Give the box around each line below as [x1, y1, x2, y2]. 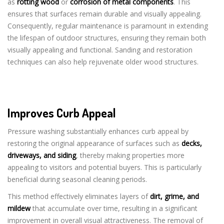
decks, [181, 138, 202, 148]
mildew [7, 203, 30, 213]
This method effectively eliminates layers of [7, 191, 150, 201]
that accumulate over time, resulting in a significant [30, 203, 197, 213]
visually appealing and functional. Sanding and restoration [7, 45, 192, 54]
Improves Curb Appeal [7, 105, 116, 120]
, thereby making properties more [76, 150, 184, 160]
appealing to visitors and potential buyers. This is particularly [7, 162, 201, 172]
